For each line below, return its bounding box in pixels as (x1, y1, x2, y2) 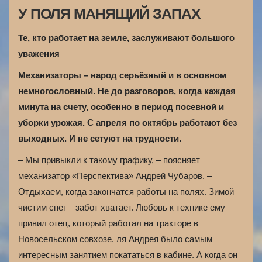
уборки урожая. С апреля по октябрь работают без (18, 118, 237, 127)
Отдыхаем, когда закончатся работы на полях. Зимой (18, 187, 234, 196)
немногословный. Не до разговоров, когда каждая (18, 86, 236, 96)
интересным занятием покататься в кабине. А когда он (18, 250, 237, 260)
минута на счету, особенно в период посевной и (18, 102, 224, 112)
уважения (18, 49, 60, 58)
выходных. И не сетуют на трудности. (18, 133, 181, 143)
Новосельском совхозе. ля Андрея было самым (18, 234, 212, 244)
